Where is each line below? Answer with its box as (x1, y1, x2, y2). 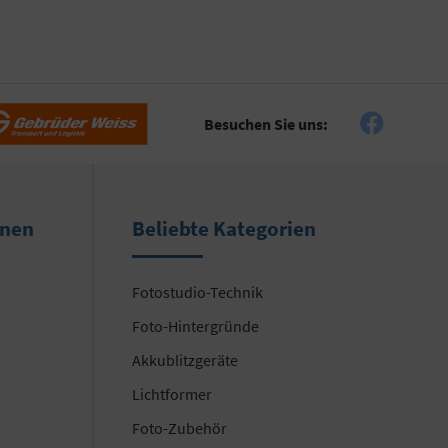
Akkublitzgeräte (132, 350, 238, 371)
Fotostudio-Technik (132, 282, 263, 303)
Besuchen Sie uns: (204, 113, 328, 134)
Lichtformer (132, 384, 212, 405)
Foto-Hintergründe (132, 316, 259, 337)
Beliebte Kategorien (132, 215, 316, 243)
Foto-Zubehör (132, 418, 227, 439)
